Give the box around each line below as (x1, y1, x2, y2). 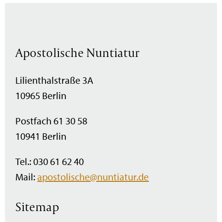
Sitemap (15, 199, 59, 215)
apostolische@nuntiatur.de (37, 170, 149, 183)
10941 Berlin (15, 130, 67, 143)
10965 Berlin (15, 89, 67, 102)
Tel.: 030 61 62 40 (15, 155, 84, 168)
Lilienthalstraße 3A (15, 74, 94, 87)
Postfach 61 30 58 (15, 114, 88, 127)
